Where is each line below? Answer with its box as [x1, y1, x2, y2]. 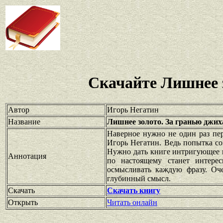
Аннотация [8, 151, 46, 160]
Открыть [8, 198, 38, 207]
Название [8, 117, 40, 126]
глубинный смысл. [107, 174, 171, 183]
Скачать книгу [107, 186, 160, 195]
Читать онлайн [107, 198, 157, 207]
